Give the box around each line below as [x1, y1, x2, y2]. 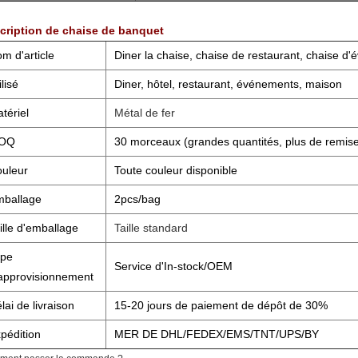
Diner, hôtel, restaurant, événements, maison [114, 78, 342, 90]
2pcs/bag [114, 193, 161, 205]
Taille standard [114, 221, 188, 234]
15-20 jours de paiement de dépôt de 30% [114, 299, 328, 312]
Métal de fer [114, 106, 175, 119]
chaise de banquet [62, 24, 164, 37]
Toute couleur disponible [114, 164, 237, 177]
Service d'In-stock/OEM [114, 260, 233, 272]
